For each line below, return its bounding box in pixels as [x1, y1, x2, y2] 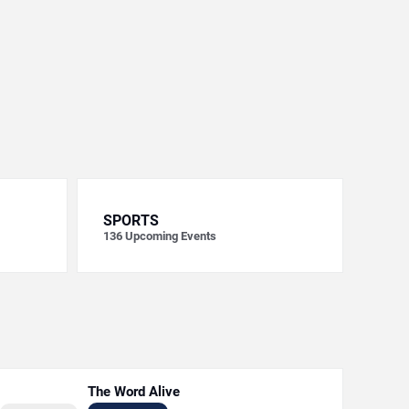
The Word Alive [87, 383, 180, 400]
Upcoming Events [124, 229, 216, 243]
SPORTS [102, 212, 159, 229]
